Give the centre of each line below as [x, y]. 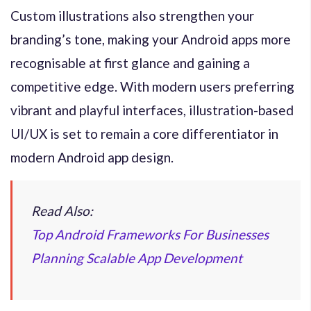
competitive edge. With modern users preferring [152, 86]
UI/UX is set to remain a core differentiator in [144, 133]
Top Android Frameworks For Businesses [150, 234]
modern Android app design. [92, 157]
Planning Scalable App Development [137, 258]
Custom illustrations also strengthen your [132, 15]
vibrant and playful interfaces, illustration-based [152, 110]
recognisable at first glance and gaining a [130, 62]
